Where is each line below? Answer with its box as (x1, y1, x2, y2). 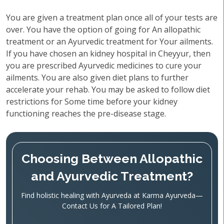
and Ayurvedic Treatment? (30, 168, 193, 183)
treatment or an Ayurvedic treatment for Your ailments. (6, 36, 213, 47)
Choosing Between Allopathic (21, 151, 202, 166)
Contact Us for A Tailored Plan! (61, 201, 162, 210)
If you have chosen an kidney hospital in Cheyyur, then (6, 48, 210, 59)
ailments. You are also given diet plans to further (6, 72, 188, 83)
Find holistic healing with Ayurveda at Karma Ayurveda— (20, 190, 203, 200)
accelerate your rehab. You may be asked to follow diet (6, 84, 210, 95)
